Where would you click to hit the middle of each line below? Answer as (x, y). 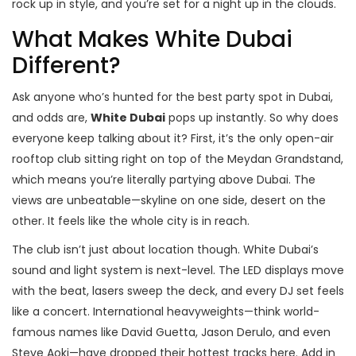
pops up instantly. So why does (252, 118)
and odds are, (51, 118)
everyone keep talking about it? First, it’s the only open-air (173, 139)
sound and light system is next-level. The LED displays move (178, 271)
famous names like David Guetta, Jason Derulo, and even (171, 333)
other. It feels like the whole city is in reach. (131, 221)
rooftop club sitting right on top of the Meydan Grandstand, (178, 159)
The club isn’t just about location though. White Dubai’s (165, 250)
